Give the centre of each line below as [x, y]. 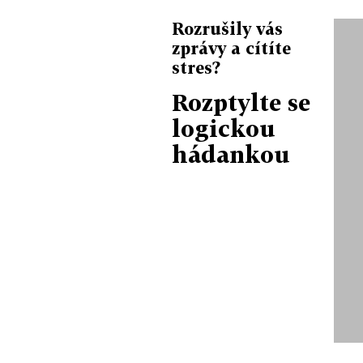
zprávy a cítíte [231, 47]
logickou [224, 128]
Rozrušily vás [227, 28]
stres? [196, 67]
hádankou [231, 154]
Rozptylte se [241, 102]
